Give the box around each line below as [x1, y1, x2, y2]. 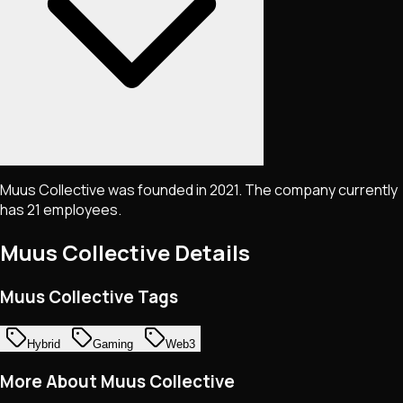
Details [170, 237, 250, 268]
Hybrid [27, 336, 60, 351]
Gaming [93, 336, 133, 351]
